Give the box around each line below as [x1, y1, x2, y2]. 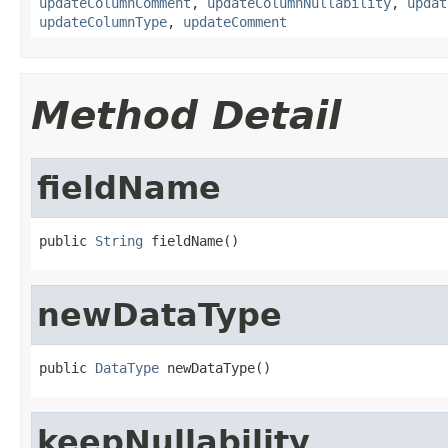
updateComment [183, 13, 287, 30]
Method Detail [31, 92, 341, 138]
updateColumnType [39, 13, 167, 30]
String [95, 232, 143, 249]
